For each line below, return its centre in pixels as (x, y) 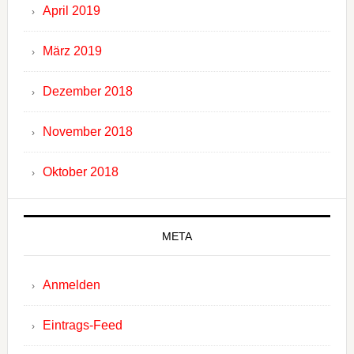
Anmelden (71, 285)
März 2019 (72, 51)
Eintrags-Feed (82, 326)
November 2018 (87, 132)
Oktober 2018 (80, 172)
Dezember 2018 (87, 92)
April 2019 (71, 11)
